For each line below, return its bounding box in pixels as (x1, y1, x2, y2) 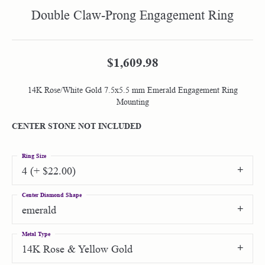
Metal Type (22, 230, 50, 237)
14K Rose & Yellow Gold (22, 243, 132, 255)
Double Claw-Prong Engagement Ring (31, 8, 234, 22)
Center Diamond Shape (22, 191, 82, 198)
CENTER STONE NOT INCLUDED (12, 121, 141, 131)
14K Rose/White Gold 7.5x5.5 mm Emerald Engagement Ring (27, 85, 238, 95)
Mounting (116, 97, 149, 106)
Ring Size (22, 152, 46, 159)
